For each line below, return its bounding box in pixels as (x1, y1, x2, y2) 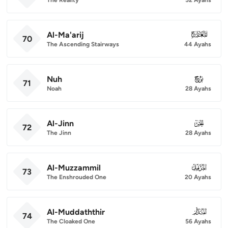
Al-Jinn (47, 118, 74, 128)
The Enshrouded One (47, 173, 106, 181)
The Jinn (47, 129, 71, 136)
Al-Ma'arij (47, 30, 84, 40)
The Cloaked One (47, 217, 95, 225)
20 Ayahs (185, 173, 211, 181)
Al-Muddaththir (47, 207, 105, 217)
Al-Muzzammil (47, 162, 101, 173)
